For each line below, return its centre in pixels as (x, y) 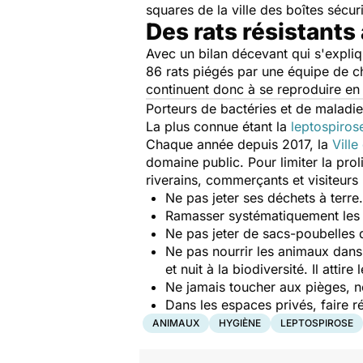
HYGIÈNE (240, 323)
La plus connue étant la (218, 126)
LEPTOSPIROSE (317, 323)
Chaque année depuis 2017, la (239, 144)
